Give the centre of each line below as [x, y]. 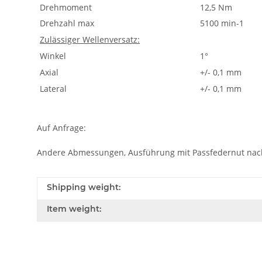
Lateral [52, 89]
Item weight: [74, 209]
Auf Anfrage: [61, 128]
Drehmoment [65, 7]
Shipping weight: [84, 187]
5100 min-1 [221, 23]
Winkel [52, 56]
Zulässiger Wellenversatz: [90, 39]
